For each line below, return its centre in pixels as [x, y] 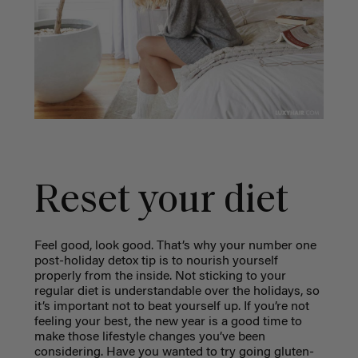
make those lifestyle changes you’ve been [149, 338]
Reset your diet [161, 202]
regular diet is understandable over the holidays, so [177, 292]
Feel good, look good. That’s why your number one [175, 247]
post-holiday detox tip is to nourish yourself [156, 262]
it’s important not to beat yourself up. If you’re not [171, 307]
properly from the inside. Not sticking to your [160, 277]
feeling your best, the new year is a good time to [168, 322]
